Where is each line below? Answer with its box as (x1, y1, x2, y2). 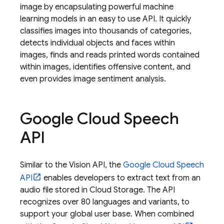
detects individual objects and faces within (20, 38, 175, 48)
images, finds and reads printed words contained (20, 50, 199, 60)
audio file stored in (20, 185, 89, 195)
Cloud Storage (89, 185, 143, 195)
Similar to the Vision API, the (20, 160, 123, 170)
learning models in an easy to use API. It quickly (20, 14, 191, 24)
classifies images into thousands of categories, (20, 26, 191, 36)
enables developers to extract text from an (41, 173, 200, 183)
